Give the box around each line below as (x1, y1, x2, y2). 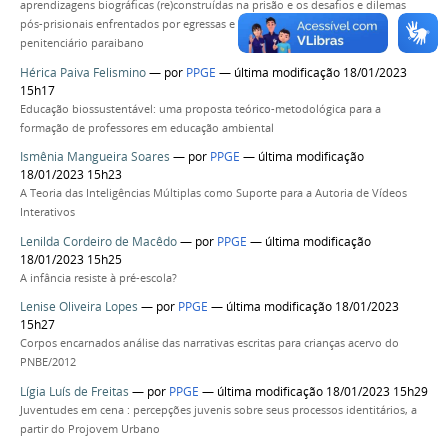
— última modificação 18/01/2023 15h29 (199, 383, 428, 401)
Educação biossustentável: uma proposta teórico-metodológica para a (20, 101, 381, 116)
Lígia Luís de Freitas (20, 383, 129, 401)
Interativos (20, 205, 75, 220)
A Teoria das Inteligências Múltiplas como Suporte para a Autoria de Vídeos (20, 186, 407, 201)
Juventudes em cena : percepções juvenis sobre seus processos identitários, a (20, 403, 417, 418)
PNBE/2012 (20, 355, 76, 370)
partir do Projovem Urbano (20, 422, 160, 437)
